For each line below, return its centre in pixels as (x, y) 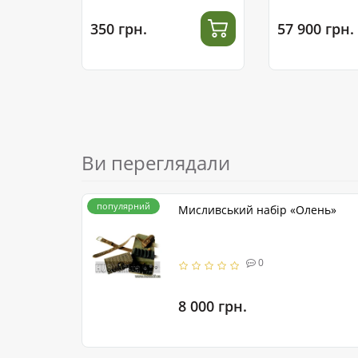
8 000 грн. (213, 306)
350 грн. (119, 28)
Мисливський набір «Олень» (257, 210)
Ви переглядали (156, 163)
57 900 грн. (316, 28)
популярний (123, 206)
